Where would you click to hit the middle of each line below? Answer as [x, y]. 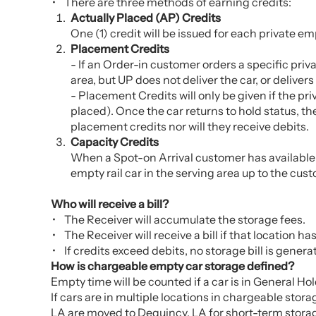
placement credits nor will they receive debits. [190, 126]
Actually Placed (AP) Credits [146, 18]
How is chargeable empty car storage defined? [172, 266]
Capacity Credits [115, 142]
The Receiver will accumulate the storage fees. [185, 219]
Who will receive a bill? [110, 204]
